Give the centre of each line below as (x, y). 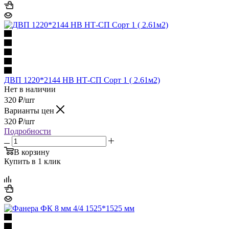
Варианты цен (30, 110)
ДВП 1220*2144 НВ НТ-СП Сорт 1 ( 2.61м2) (82, 80)
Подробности (28, 131)
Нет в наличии (30, 89)
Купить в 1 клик (32, 161)
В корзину (32, 152)
